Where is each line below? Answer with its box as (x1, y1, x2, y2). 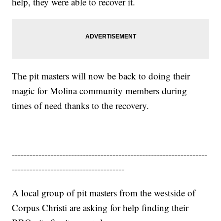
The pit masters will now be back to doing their (12, 69, 190, 82)
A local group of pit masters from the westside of (12, 186, 196, 199)
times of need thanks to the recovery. (12, 99, 149, 111)
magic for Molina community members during (12, 84, 187, 97)
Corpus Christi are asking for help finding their (12, 201, 189, 214)
